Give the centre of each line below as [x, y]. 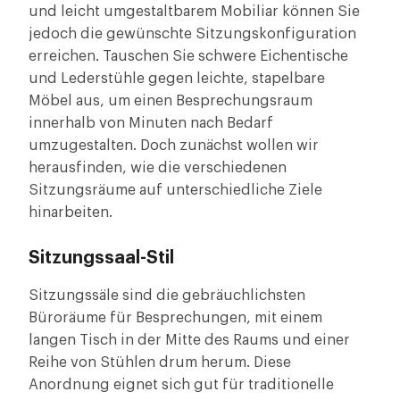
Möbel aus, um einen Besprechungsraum [171, 101]
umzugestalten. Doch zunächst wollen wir [174, 146]
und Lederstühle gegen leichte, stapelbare [177, 79]
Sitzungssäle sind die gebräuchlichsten [167, 296]
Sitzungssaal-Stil [101, 258]
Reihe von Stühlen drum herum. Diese [160, 362]
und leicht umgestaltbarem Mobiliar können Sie [194, 12]
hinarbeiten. [71, 212]
